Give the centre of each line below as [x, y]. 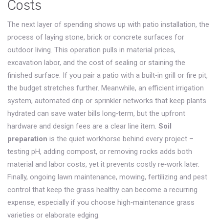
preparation [27, 139]
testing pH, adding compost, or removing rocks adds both [100, 152]
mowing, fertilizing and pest [163, 177]
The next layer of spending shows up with [75, 24]
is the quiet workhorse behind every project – [120, 139]
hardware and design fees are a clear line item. [83, 126]
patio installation [169, 24]
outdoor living [29, 50]
